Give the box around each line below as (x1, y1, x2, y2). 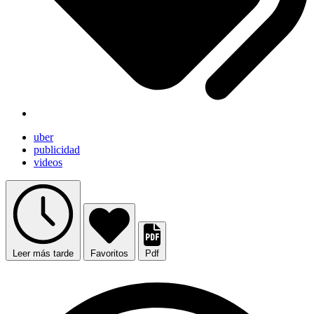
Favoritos (90, 248, 128, 259)
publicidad (34, 144, 80, 156)
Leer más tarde (13, 248, 74, 259)
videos (34, 156, 62, 169)
